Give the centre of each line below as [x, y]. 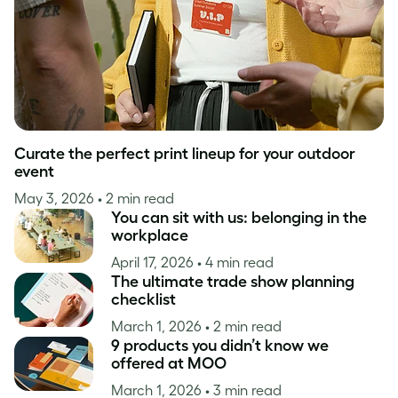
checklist [143, 299]
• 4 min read [235, 262]
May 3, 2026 [56, 198]
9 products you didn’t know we [220, 346]
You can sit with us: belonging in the [239, 218]
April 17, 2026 [154, 262]
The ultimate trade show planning [233, 282]
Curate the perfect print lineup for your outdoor [185, 154]
